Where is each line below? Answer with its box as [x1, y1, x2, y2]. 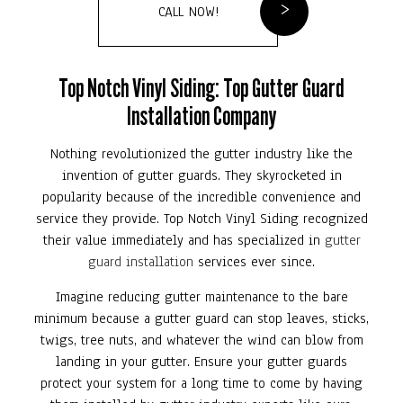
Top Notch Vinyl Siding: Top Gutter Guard [58, 71, 345, 103]
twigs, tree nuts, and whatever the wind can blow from [40, 330, 363, 349]
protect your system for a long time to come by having [40, 373, 363, 392]
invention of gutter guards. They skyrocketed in [61, 166, 342, 184]
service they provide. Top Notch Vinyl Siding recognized [35, 209, 368, 228]
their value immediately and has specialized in [42, 230, 325, 249]
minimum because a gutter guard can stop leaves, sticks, [34, 309, 369, 327]
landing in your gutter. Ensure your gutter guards [56, 352, 347, 371]
